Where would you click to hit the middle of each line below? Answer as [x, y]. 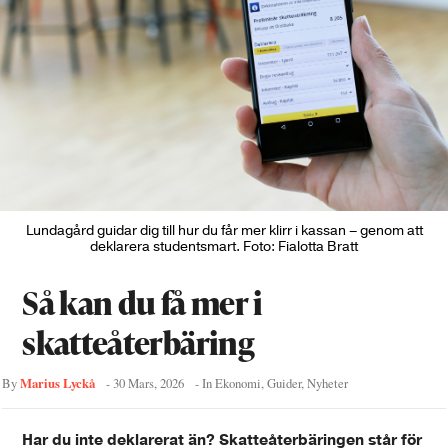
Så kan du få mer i [142, 303]
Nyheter [328, 384]
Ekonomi [238, 384]
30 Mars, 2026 [149, 384]
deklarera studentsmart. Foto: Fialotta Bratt [224, 247]
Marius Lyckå [58, 383]
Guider [284, 384]
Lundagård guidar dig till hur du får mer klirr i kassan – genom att [224, 231]
